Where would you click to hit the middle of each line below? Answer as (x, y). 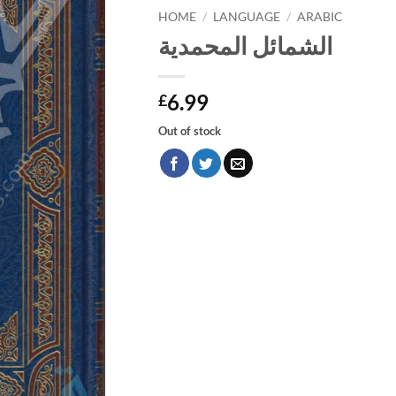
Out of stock (190, 130)
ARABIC (320, 16)
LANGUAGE (247, 16)
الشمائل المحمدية (246, 45)
